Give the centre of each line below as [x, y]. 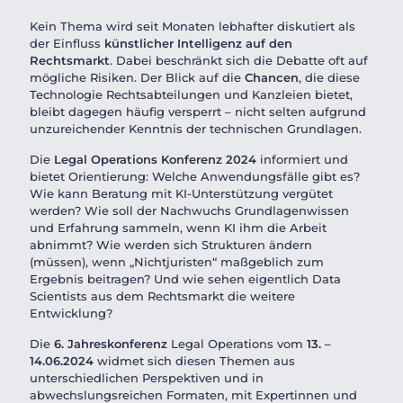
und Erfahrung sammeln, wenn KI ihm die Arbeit [178, 228]
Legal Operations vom [237, 344]
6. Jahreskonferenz [111, 344]
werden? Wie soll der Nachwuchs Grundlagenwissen [189, 210]
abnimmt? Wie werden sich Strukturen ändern [171, 245]
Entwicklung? [71, 313]
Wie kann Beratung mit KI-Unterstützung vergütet [181, 193]
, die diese [329, 77]
